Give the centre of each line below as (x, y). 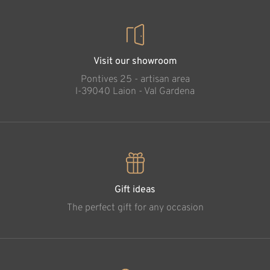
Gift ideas (135, 190)
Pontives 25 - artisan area (135, 79)
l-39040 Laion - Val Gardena (135, 91)
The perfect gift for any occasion (135, 208)
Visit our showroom (135, 61)
